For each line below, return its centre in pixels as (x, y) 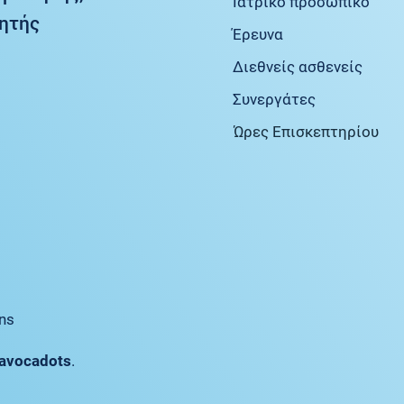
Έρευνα (257, 34)
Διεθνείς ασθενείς (297, 66)
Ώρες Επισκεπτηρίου (306, 131)
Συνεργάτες (274, 99)
